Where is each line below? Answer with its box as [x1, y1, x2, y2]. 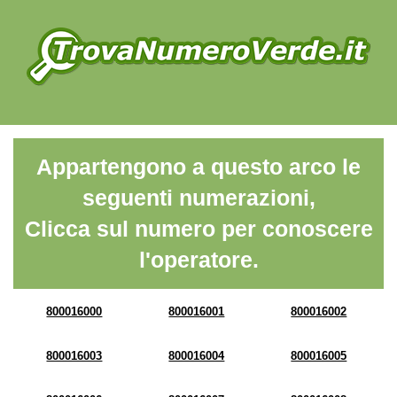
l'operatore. [138, 247, 259, 272]
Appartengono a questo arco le [36, 154, 361, 179]
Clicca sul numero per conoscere [24, 216, 373, 241]
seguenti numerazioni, [82, 185, 315, 210]
